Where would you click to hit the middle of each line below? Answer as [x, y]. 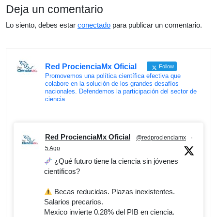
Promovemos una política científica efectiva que [113, 76]
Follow [166, 66]
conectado [94, 25]
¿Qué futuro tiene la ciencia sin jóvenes [116, 161]
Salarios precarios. [74, 202]
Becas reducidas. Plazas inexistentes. [114, 192]
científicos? [62, 171]
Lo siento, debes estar [42, 25]
